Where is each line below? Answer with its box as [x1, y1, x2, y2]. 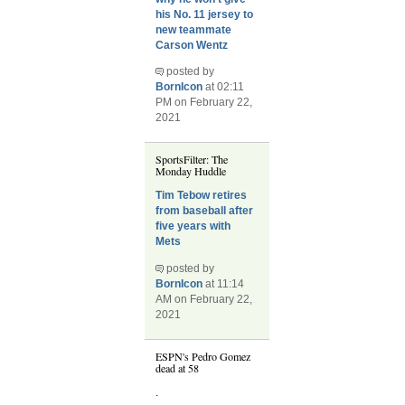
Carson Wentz [155, 38, 229, 52]
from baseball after [155, 204, 254, 218]
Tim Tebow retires [155, 189, 248, 202]
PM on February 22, [155, 95, 253, 108]
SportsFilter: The [155, 152, 229, 167]
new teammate [155, 23, 232, 36]
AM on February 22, [155, 292, 253, 306]
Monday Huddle [155, 164, 227, 179]
